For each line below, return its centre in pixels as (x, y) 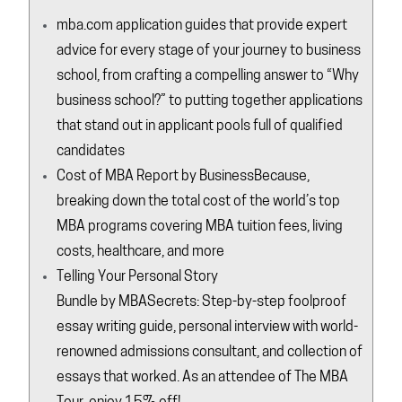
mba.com (87, 26)
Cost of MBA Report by (128, 176)
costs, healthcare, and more (141, 252)
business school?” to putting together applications (210, 101)
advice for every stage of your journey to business (209, 51)
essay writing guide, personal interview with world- (208, 327)
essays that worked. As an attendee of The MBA (203, 377)
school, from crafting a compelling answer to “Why (208, 76)
